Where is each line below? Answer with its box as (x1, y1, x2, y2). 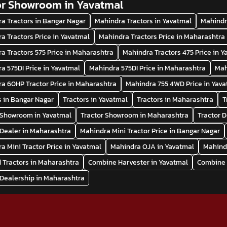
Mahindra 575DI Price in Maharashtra (89, 62, 206, 73)
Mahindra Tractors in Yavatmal (95, 15, 192, 26)
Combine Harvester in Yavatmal (88, 157, 188, 168)
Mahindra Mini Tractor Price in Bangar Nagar (80, 125, 220, 136)
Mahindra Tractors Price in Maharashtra (99, 31, 225, 42)
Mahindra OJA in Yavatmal (110, 141, 195, 152)
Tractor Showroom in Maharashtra (81, 109, 189, 121)
